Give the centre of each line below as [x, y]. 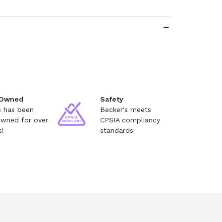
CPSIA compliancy [130, 120]
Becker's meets [125, 110]
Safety [111, 99]
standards [116, 130]
